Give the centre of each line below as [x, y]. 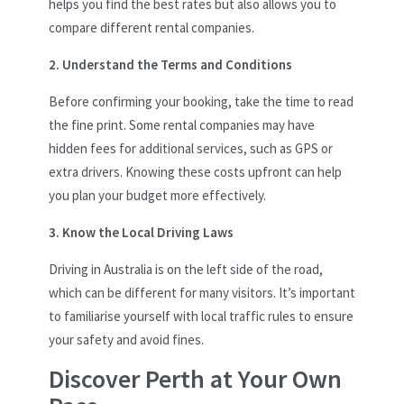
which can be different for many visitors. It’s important [202, 292]
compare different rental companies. [151, 27]
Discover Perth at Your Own [195, 378]
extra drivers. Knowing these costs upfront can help [195, 171]
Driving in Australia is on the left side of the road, [186, 269]
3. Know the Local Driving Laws [141, 232]
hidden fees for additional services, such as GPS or [191, 148]
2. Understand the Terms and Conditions [170, 64]
